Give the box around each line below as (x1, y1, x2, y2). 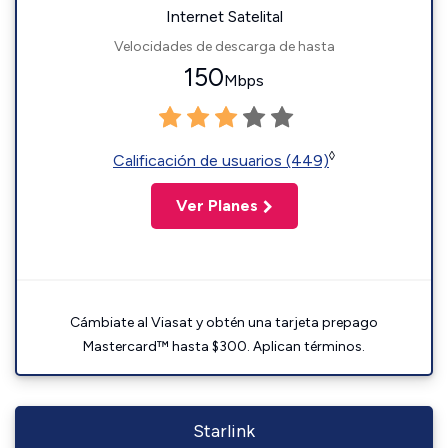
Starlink (193, 420, 255, 442)
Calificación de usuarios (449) (113, 151, 329, 170)
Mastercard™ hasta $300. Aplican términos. (83, 338, 365, 355)
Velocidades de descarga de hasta (113, 38, 335, 55)
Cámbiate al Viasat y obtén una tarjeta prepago (70, 314, 378, 331)
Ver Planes (175, 196, 258, 215)
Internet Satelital (165, 7, 283, 26)
